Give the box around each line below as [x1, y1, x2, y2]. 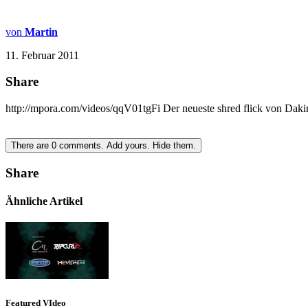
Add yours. [107, 140, 150, 151]
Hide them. [153, 140, 196, 151]
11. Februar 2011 [5, 49, 79, 61]
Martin [25, 25, 58, 38]
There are [11, 140, 52, 151]
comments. [56, 140, 107, 151]
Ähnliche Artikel [5, 195, 82, 208]
